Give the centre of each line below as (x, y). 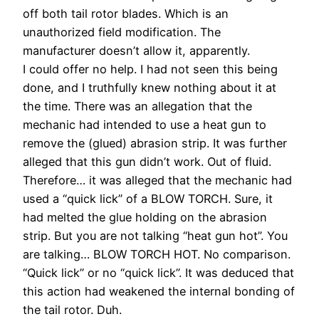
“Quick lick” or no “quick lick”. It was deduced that (158, 272)
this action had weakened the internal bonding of (159, 291)
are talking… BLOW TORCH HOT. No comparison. (157, 254)
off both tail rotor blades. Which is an (126, 13)
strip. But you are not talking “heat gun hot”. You (155, 235)
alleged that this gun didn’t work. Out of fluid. (147, 161)
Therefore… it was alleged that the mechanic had (157, 180)
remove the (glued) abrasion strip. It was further (155, 143)
